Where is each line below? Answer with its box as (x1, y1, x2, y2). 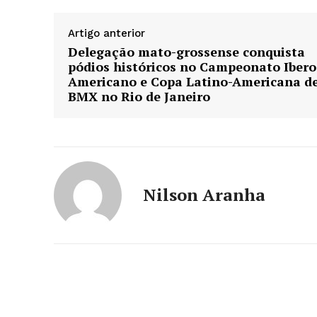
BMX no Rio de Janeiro (68, 88, 210, 105)
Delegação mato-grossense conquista (68, 43, 305, 61)
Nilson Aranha (143, 183, 265, 207)
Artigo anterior (68, 27, 145, 40)
